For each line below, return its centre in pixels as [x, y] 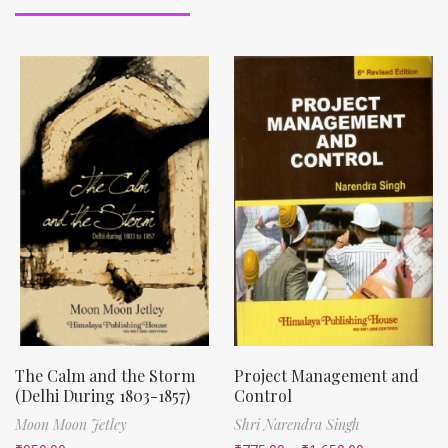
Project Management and [326, 375]
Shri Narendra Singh [297, 424]
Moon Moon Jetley [71, 424]
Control [263, 395]
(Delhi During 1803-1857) [102, 395]
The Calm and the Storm [105, 375]
